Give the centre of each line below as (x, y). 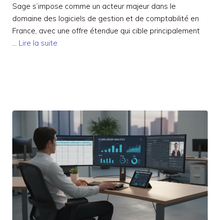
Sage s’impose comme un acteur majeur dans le (94, 6)
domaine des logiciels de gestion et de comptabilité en (106, 18)
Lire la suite (38, 43)
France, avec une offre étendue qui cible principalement (106, 30)
